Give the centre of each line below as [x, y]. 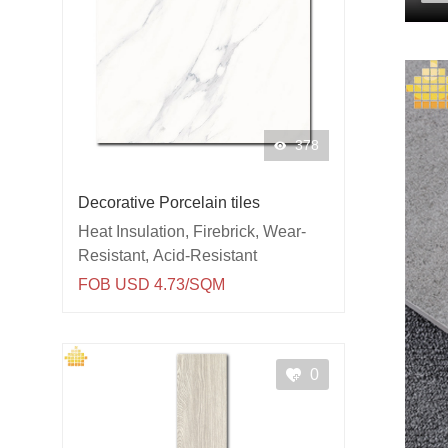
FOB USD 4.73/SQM [151, 285]
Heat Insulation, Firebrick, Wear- [192, 232]
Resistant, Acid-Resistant [167, 256]
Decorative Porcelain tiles [169, 203]
